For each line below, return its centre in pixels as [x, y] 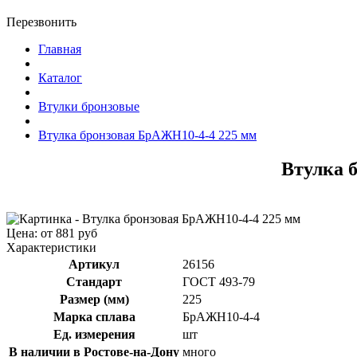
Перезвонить [41, 22]
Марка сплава [94, 316]
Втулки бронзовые [89, 106]
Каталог [60, 78]
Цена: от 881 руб [52, 233]
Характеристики [51, 247]
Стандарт [94, 281]
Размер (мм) [94, 299]
